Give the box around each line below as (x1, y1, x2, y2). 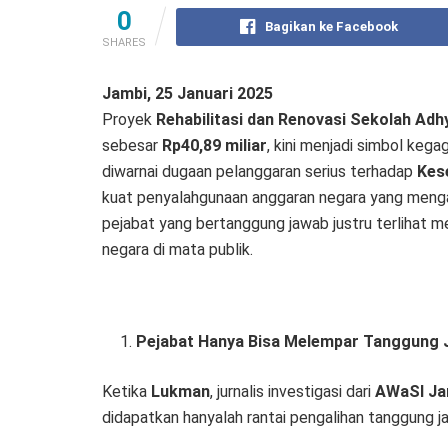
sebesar (102, 136, 162, 156)
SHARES (102, 36, 146, 50)
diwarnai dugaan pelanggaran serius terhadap (102, 162, 417, 182)
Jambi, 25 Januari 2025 (102, 84, 273, 104)
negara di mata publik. (102, 240, 253, 260)
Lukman (151, 382, 210, 402)
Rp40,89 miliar (162, 136, 267, 156)
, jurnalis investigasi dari (210, 382, 375, 402)
